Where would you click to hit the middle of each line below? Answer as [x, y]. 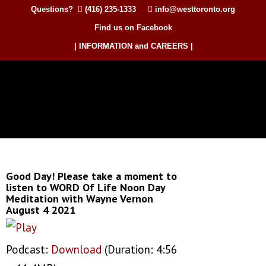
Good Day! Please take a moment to [91, 176]
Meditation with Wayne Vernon [80, 199]
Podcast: [28, 249]
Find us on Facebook [133, 28]
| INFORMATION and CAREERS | [134, 46]
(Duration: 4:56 [139, 249]
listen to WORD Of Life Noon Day [85, 187]
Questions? [54, 9]
